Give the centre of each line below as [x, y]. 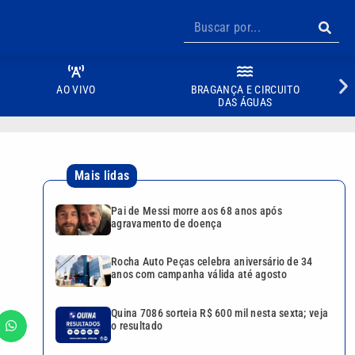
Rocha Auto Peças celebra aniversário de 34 [212, 262]
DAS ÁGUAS [245, 102]
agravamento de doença [166, 223]
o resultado [137, 325]
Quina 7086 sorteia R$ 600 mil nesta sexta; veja [220, 313]
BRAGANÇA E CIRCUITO [245, 90]
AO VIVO [76, 90]
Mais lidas [102, 176]
